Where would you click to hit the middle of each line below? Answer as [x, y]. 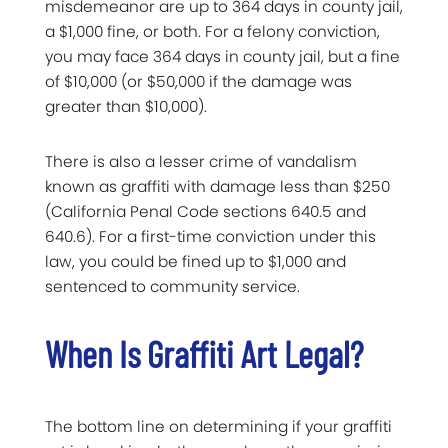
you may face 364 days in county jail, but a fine [222, 57]
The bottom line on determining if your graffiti [218, 427]
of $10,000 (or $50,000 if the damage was [198, 82]
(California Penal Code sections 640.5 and [205, 212]
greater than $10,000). [126, 107]
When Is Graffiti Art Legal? [204, 354]
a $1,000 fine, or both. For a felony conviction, [212, 32]
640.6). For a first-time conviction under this [210, 237]
